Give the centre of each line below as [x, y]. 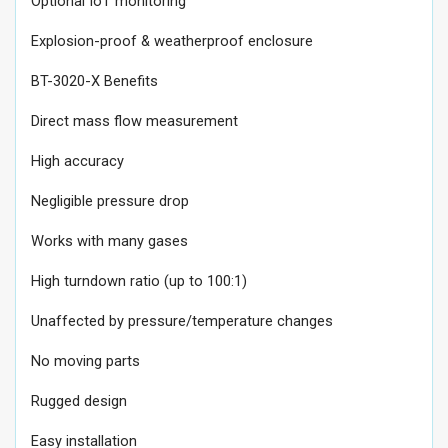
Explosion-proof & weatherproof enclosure [172, 41]
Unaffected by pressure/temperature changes [182, 321]
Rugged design [79, 401]
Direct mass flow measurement [134, 121]
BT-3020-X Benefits [94, 81]
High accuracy [77, 161]
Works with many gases [109, 241]
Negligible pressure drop [110, 201]
